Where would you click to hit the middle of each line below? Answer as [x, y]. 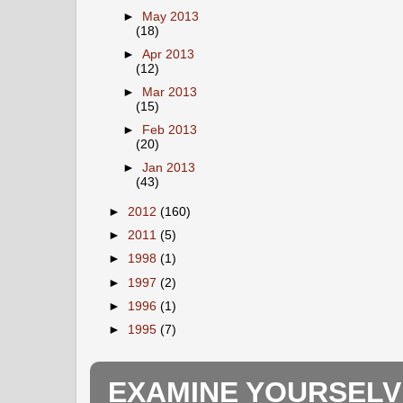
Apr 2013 [169, 54]
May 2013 [171, 16]
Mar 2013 [170, 92]
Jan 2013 [169, 168]
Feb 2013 [170, 130]
